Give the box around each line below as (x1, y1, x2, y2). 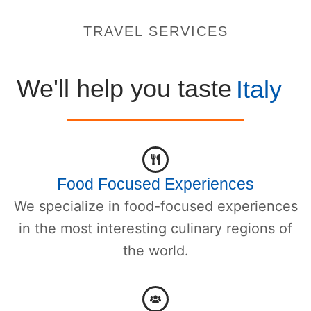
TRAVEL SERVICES (83, 24, 228, 40)
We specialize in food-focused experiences (13, 198, 298, 215)
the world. (122, 242, 189, 260)
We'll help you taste (17, 74, 232, 103)
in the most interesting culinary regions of (19, 220, 292, 237)
